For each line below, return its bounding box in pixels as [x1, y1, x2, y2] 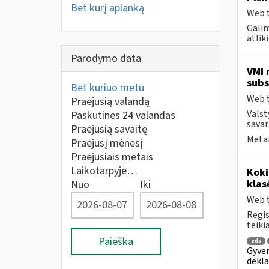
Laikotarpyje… [71, 163, 138, 178]
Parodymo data [71, 51, 141, 66]
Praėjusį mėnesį [71, 136, 143, 151]
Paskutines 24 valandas [71, 108, 175, 123]
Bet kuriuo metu [71, 80, 144, 95]
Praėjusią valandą [71, 94, 150, 109]
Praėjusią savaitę [71, 122, 147, 137]
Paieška [98, 234, 133, 249]
